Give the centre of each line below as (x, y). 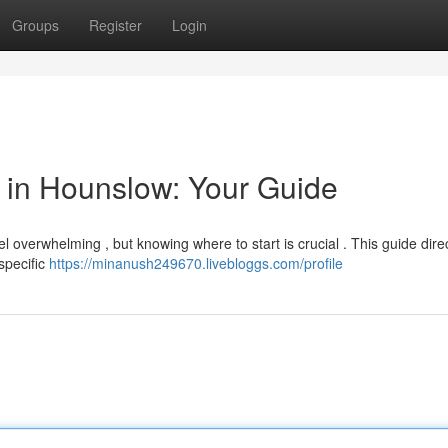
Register (115, 25)
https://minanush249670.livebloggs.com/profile (196, 263)
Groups (35, 25)
